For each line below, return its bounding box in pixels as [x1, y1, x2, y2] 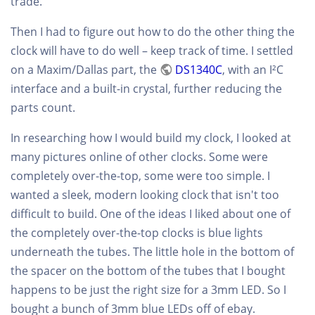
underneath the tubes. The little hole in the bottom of [11, 244, 294, 260]
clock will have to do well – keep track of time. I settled [11, 43, 293, 59]
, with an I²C [222, 62, 284, 78]
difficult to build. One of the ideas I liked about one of [11, 206, 290, 222]
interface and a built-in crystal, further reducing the [11, 81, 282, 97]
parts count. [11, 100, 75, 116]
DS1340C [175, 62, 223, 78]
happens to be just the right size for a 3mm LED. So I [11, 282, 286, 298]
